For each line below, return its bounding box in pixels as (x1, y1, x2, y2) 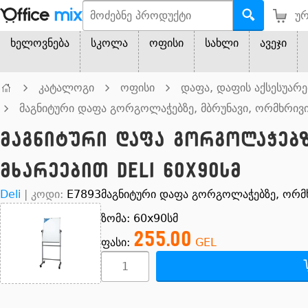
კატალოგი (38, 81, 94, 94)
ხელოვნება (10, 36, 69, 49)
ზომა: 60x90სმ (101, 212, 178, 225)
